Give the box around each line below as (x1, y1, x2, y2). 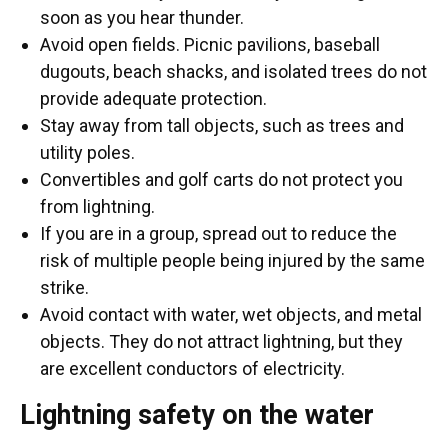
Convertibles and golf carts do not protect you (40, 168, 403, 190)
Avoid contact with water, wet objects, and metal (40, 303, 422, 325)
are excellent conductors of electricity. (40, 357, 345, 379)
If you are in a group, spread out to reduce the (40, 222, 397, 244)
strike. (40, 276, 89, 298)
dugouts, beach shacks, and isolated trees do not (40, 60, 427, 82)
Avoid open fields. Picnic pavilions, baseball (40, 33, 380, 55)
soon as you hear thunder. (40, 6, 244, 28)
